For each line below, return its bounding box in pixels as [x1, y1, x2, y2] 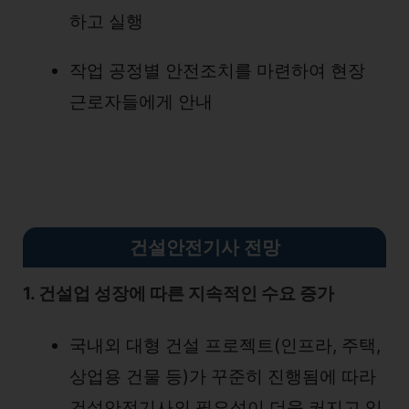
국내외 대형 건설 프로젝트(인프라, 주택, [69, 335, 381, 356]
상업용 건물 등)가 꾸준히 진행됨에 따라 [69, 366, 376, 387]
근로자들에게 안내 [69, 91, 213, 112]
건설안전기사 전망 [129, 236, 280, 258]
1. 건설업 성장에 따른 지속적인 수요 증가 [23, 283, 334, 304]
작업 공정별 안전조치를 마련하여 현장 [69, 60, 365, 81]
